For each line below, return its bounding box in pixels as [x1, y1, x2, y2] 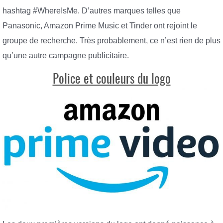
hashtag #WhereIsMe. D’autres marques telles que [2, 6, 181, 15]
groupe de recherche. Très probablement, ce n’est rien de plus [2, 36, 221, 45]
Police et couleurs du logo [52, 70, 171, 88]
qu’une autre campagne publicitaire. [2, 51, 129, 60]
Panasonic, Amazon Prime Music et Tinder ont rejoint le [2, 21, 197, 30]
